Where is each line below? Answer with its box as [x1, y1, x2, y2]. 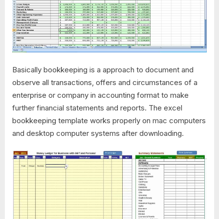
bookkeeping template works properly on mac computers [12, 115, 206, 125]
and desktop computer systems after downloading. [12, 128, 184, 138]
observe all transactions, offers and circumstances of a [12, 77, 197, 87]
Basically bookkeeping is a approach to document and [12, 65, 194, 74]
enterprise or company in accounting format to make [12, 90, 189, 100]
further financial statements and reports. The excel [12, 103, 182, 112]
